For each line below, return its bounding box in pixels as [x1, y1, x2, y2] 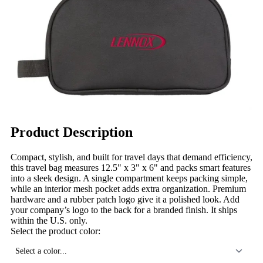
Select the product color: [11, 225, 100, 236]
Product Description [11, 124, 133, 140]
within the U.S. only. [11, 215, 87, 225]
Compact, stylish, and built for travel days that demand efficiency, [11, 151, 252, 162]
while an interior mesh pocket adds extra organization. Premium [11, 183, 246, 194]
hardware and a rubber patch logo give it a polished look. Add [11, 194, 240, 204]
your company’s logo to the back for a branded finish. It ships [11, 204, 237, 215]
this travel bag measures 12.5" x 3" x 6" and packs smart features [11, 162, 251, 173]
